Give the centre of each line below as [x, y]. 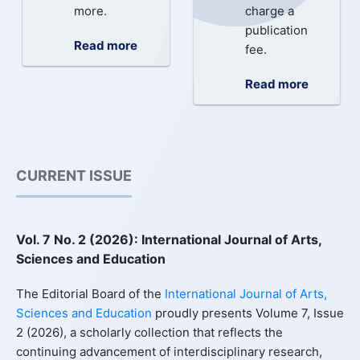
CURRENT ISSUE [74, 175]
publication [276, 30]
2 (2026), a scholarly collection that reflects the [149, 332]
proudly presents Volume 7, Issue [247, 313]
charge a [269, 10]
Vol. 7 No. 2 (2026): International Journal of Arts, [168, 239]
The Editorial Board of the [90, 293]
